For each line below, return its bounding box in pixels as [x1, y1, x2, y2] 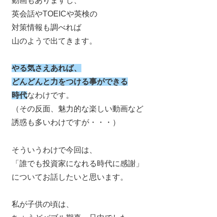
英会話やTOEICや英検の [12, 9, 97, 18]
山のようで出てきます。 [12, 36, 97, 45]
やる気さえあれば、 [12, 63, 81, 72]
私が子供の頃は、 [12, 200, 74, 209]
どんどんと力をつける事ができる [12, 77, 128, 86]
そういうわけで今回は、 [12, 145, 97, 154]
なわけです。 [27, 91, 74, 99]
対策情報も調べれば [12, 23, 81, 31]
